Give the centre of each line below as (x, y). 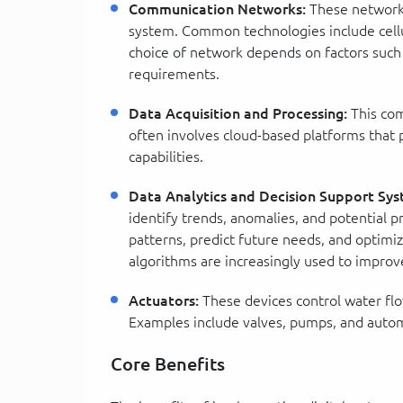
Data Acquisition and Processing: (238, 113)
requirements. (174, 73)
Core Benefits (168, 363)
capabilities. (166, 156)
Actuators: (164, 300)
